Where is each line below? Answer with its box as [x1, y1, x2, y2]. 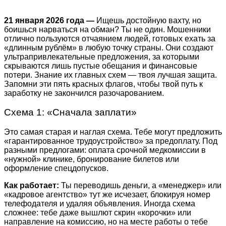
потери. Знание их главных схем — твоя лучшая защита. [4, 70, 217, 79]
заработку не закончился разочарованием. [4, 88, 164, 97]
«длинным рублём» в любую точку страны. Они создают [4, 43, 213, 52]
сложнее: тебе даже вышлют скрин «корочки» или [4, 208, 191, 217]
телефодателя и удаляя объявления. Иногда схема [4, 199, 195, 208]
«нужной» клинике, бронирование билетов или [4, 155, 179, 164]
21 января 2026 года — [4, 16, 96, 25]
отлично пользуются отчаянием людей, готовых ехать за [4, 34, 215, 43]
